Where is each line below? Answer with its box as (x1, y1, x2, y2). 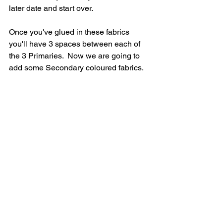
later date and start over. (9, 3, 93, 13)
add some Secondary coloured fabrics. (9, 62, 144, 72)
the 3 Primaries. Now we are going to (9, 51, 142, 60)
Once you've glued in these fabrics (9, 27, 131, 37)
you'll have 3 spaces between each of (9, 39, 142, 49)
